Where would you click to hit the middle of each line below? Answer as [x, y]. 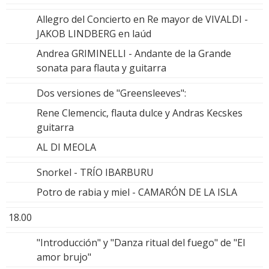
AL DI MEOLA [66, 147]
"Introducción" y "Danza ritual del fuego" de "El [141, 243]
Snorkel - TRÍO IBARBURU [95, 173]
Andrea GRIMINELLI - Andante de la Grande [134, 54]
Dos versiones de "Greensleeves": [111, 93]
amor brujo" [64, 257]
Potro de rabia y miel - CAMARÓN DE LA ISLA [137, 192]
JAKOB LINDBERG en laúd [94, 34]
